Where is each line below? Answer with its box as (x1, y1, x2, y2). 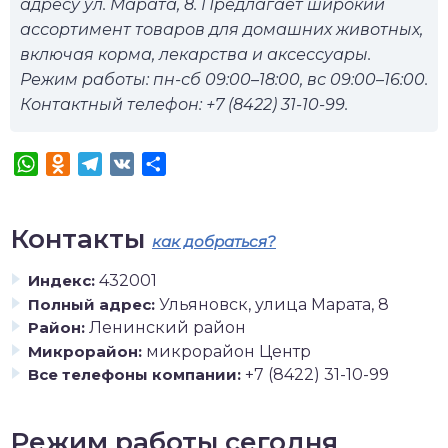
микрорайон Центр (146, 341, 311, 361)
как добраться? (152, 232, 276, 251)
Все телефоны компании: (28, 365, 241, 384)
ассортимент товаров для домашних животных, (20, 20, 423, 39)
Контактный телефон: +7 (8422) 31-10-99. (20, 95, 348, 114)
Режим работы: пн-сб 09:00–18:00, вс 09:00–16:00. (20, 70, 428, 89)
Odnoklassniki (70, 154, 181, 173)
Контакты (10, 223, 152, 255)
